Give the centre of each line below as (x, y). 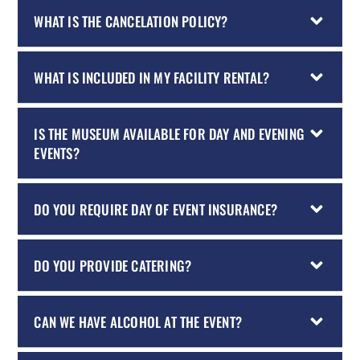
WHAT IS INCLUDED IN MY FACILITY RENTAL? (152, 77)
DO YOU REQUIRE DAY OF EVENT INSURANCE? (155, 209)
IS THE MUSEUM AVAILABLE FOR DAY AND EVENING (169, 133)
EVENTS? (57, 153)
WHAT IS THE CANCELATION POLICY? (131, 21)
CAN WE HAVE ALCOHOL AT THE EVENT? (138, 321)
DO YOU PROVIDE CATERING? (113, 265)
